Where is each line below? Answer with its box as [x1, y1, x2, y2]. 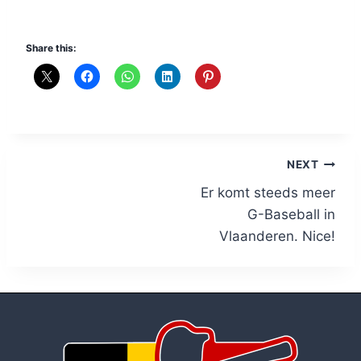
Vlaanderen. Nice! [219, 227, 335, 244]
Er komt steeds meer [201, 184, 335, 201]
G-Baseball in [247, 205, 335, 222]
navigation [25, 189, 137, 218]
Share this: [26, 42, 77, 55]
